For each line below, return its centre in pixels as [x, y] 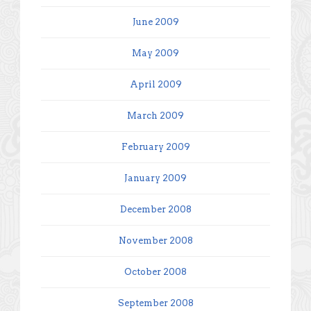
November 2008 [155, 240]
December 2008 [155, 209]
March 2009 [155, 115]
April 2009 [155, 84]
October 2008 [155, 271]
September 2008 [155, 303]
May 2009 [155, 53]
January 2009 [155, 178]
